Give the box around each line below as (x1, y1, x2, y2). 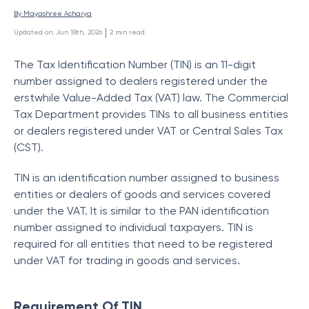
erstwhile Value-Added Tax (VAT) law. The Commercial (14, 91, 288, 104)
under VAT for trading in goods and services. (14, 254, 240, 267)
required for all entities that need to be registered (14, 237, 272, 250)
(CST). (14, 141, 43, 154)
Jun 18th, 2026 (56, 28, 102, 36)
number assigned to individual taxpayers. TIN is (14, 221, 253, 234)
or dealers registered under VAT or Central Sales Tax (14, 124, 283, 137)
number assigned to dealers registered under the (14, 74, 268, 88)
